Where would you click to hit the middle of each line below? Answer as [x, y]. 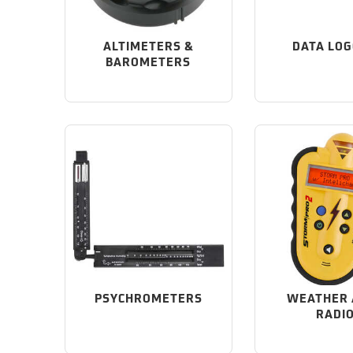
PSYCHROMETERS [148, 299]
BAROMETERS [149, 63]
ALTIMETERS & [148, 47]
